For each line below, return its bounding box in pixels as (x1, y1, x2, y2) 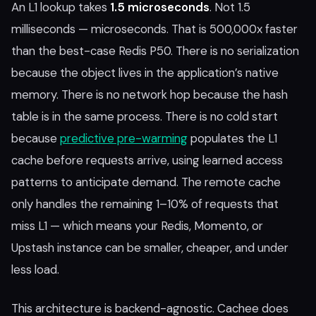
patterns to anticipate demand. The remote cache (11, 174, 281, 190)
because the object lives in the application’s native (11, 65, 279, 80)
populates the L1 (188, 130, 277, 146)
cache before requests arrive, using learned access (11, 152, 283, 168)
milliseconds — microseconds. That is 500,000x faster (11, 21, 298, 37)
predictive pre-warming (60, 130, 188, 146)
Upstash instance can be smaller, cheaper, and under (11, 240, 288, 255)
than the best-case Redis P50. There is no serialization (11, 43, 299, 59)
